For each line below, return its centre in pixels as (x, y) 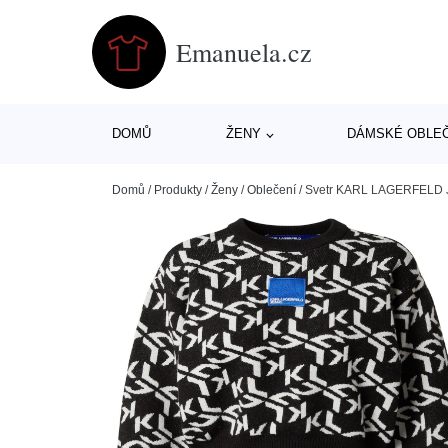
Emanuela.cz (244, 51)
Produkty (178, 190)
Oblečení (271, 190)
